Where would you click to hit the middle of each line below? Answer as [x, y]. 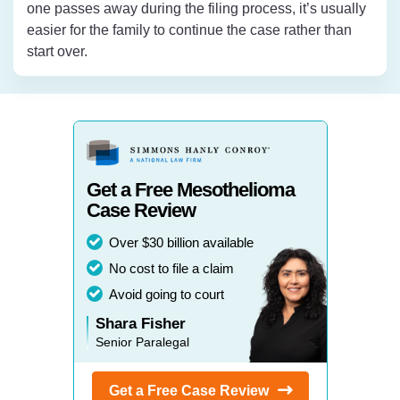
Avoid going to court [166, 294]
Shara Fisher [140, 323]
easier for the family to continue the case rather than [189, 29]
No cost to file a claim [171, 268]
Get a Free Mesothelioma [190, 189]
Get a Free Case [164, 390]
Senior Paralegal [142, 342]
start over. [57, 51]
